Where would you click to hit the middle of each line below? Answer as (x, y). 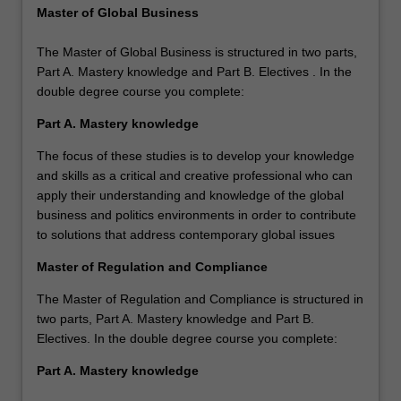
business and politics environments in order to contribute (196, 215)
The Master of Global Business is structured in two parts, (197, 52)
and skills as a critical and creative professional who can (195, 176)
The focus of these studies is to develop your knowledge (196, 156)
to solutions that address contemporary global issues (186, 235)
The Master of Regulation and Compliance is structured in (200, 299)
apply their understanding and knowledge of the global (190, 196)
